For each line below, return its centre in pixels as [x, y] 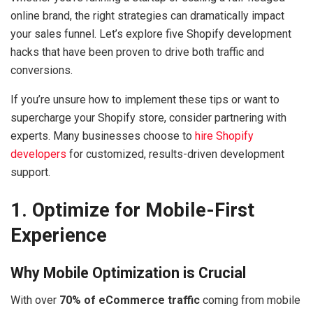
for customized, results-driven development [175, 154]
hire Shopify [224, 136]
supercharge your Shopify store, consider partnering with [148, 118]
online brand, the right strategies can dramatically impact [147, 16]
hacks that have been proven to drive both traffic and [137, 52]
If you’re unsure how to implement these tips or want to [145, 100]
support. [30, 172]
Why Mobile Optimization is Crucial [128, 273]
